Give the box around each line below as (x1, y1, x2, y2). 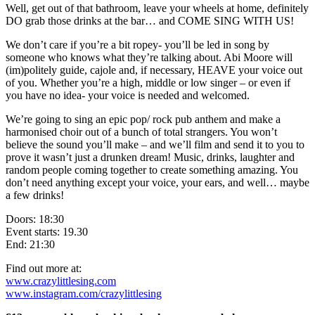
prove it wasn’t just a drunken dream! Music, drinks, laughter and (6, 151, 295, 164)
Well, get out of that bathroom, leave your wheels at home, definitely (6, 2, 309, 15)
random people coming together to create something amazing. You (6, 164, 298, 176)
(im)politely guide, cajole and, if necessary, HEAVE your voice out (6, 64, 302, 77)
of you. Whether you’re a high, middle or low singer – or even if (6, 77, 290, 89)
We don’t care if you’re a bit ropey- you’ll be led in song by (6, 39, 269, 51)
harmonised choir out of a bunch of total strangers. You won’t (6, 126, 277, 139)
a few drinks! (6, 189, 64, 202)
